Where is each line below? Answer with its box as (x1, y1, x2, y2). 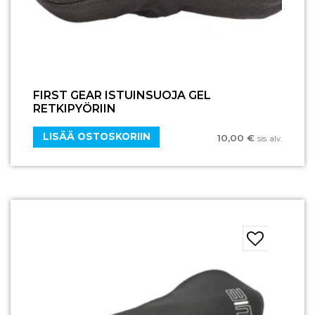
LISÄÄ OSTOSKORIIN (42, 131, 150, 143)
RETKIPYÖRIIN (33, 101, 116, 115)
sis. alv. (257, 134, 282, 144)
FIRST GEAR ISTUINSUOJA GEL (33, 88, 211, 102)
